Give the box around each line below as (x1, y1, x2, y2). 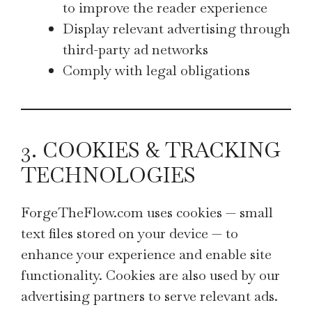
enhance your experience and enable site (21, 245, 272, 263)
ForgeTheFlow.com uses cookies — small (21, 203, 273, 221)
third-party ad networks (63, 40, 208, 58)
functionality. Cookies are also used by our (21, 266, 280, 284)
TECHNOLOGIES (21, 162, 196, 189)
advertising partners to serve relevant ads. (21, 287, 278, 305)
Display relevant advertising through (63, 19, 290, 38)
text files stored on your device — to (21, 224, 238, 242)
